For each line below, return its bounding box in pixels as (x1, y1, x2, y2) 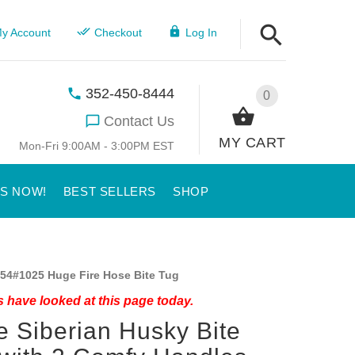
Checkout (94, 26, 142, 39)
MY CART (219, 134, 286, 151)
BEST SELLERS (63, 185, 156, 198)
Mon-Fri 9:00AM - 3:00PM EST (19, 139, 175, 152)
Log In (185, 26, 217, 39)
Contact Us (104, 113, 175, 129)
